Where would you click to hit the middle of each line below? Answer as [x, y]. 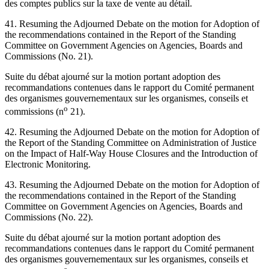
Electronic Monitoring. [48, 164]
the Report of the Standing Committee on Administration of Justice [131, 142]
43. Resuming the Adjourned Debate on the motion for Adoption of [132, 184]
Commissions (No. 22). [49, 217]
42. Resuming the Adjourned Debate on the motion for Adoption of [132, 131]
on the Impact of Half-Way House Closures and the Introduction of [131, 153]
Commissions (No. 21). [49, 56]
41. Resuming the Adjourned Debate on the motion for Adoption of [132, 23]
